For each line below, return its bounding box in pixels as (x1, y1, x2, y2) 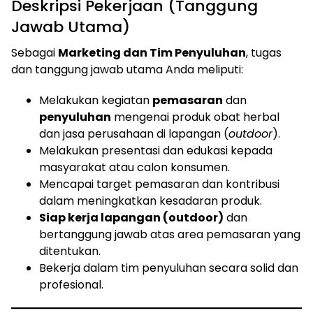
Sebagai (11, 44, 58, 61)
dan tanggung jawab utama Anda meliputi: (11, 61, 243, 78)
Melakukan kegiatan (39, 92, 152, 108)
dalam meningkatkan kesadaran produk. (39, 192, 262, 209)
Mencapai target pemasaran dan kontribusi (39, 175, 279, 192)
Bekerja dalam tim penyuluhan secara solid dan (39, 259, 298, 276)
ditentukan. (39, 242, 101, 259)
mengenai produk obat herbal (111, 108, 279, 125)
